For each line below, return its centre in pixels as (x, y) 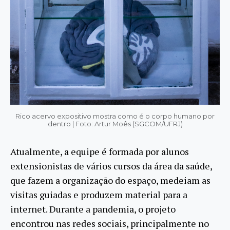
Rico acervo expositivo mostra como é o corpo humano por (115, 116)
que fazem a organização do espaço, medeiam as (110, 180)
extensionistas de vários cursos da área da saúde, (111, 166)
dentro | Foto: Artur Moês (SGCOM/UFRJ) (115, 123)
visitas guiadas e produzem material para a (99, 194)
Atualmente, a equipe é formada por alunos (100, 151)
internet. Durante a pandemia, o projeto (93, 209)
